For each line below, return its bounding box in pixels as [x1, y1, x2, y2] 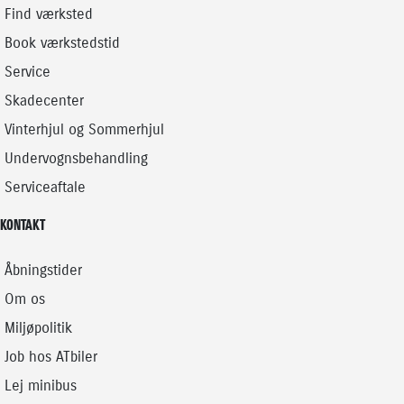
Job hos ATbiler [5, 347, 98, 365]
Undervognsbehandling [5, 149, 149, 167]
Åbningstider [5, 261, 83, 279]
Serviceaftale [5, 178, 87, 196]
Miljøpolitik [5, 318, 73, 336]
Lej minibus [5, 376, 78, 394]
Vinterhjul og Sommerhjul [5, 120, 165, 138]
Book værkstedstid [5, 33, 121, 51]
